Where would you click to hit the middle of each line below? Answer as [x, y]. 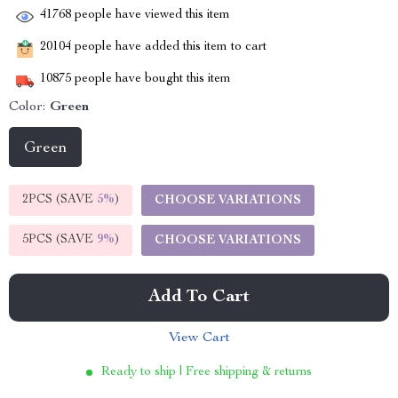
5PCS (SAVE [60, 240]
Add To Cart [199, 298]
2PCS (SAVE [60, 200]
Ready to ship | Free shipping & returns [207, 372]
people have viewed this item [151, 16]
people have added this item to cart [169, 48]
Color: [27, 107]
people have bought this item [151, 80]
